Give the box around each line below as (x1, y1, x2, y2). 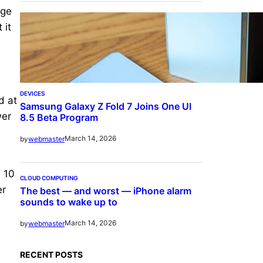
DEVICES (20, 89, 45, 97)
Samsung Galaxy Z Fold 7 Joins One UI (20, 100, 191, 112)
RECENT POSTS (20, 249, 83, 260)
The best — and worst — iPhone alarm (20, 184, 191, 197)
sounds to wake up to (20, 195, 117, 208)
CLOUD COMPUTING (20, 174, 78, 181)
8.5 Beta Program (20, 111, 98, 123)
